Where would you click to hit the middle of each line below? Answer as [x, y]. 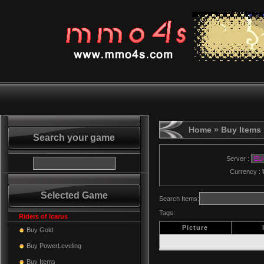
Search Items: [179, 199]
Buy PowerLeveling [54, 246]
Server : [234, 159]
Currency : [246, 171]
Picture [195, 227]
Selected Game [74, 195]
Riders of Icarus [43, 216]
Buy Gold [40, 230]
